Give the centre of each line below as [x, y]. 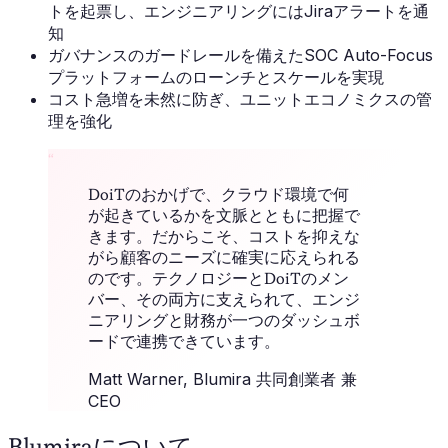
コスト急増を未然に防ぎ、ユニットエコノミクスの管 [240, 99]
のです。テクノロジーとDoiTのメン [218, 279]
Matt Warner [135, 379]
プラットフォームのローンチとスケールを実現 [216, 77]
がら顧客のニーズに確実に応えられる [224, 258]
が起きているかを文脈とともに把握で [224, 216]
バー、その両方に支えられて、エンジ [224, 300]
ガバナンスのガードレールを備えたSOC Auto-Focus [240, 55]
